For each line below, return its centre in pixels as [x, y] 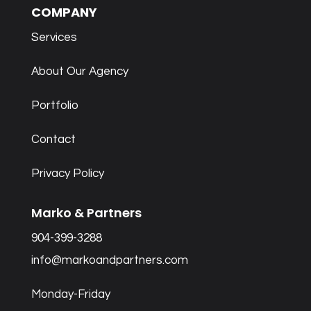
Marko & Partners [86, 213]
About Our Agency [79, 72]
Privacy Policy [67, 174]
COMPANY [64, 12]
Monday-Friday [70, 295]
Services [54, 38]
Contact [53, 140]
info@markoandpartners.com [109, 261]
